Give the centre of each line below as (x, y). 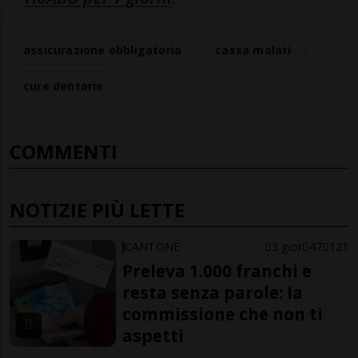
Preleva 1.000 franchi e (217, 271)
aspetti (153, 336)
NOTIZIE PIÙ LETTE (97, 210)
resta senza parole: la (213, 293)
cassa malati (253, 50)
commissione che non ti (223, 314)
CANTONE (153, 247)
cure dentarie (64, 86)
